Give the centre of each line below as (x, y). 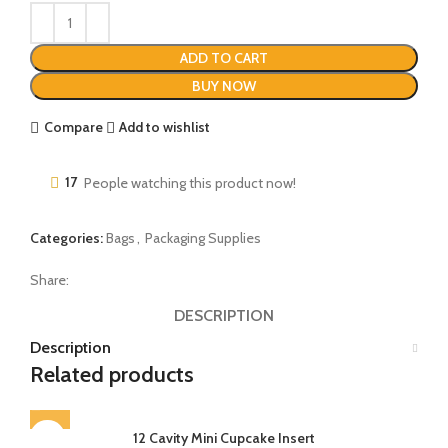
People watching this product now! (190, 182)
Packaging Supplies (203, 237)
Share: (49, 279)
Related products (112, 374)
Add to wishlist (165, 127)
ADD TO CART (224, 57)
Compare (73, 127)
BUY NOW (224, 85)
